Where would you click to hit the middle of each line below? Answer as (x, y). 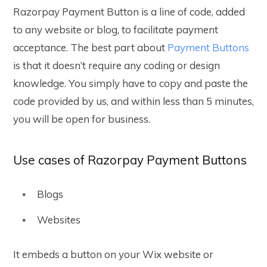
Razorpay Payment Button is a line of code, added (129, 11)
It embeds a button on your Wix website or (113, 254)
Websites (60, 220)
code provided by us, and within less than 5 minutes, (133, 101)
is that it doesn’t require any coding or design (117, 65)
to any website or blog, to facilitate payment (116, 29)
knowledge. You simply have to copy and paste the (131, 83)
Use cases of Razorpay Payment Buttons (130, 159)
